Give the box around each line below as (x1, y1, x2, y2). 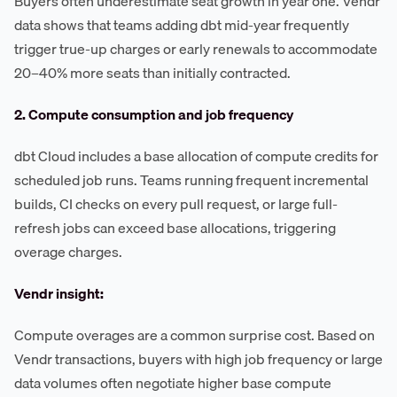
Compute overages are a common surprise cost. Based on (14, 323, 375, 347)
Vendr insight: (14, 282, 104, 306)
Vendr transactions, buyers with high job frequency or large (14, 347, 383, 371)
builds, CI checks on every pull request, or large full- (14, 192, 338, 216)
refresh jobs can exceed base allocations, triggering (14, 216, 336, 240)
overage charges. (14, 240, 122, 264)
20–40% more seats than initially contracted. (14, 61, 291, 85)
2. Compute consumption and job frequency (14, 103, 293, 127)
